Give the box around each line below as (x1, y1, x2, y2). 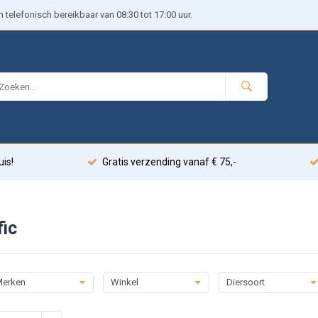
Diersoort (226, 276, 265, 287)
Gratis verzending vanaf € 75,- (102, 156, 236, 168)
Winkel (110, 276, 138, 287)
